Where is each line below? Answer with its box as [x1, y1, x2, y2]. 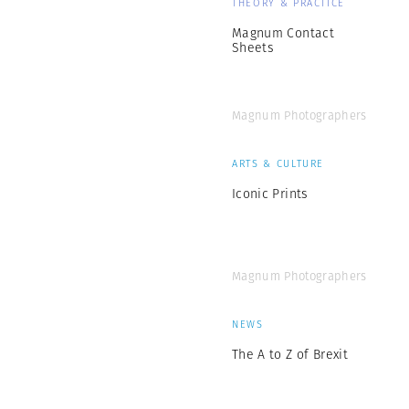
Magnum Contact [232, 24, 334, 43]
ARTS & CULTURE [232, 156, 325, 172]
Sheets [232, 38, 275, 58]
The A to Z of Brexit [232, 345, 348, 364]
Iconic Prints [232, 184, 309, 204]
